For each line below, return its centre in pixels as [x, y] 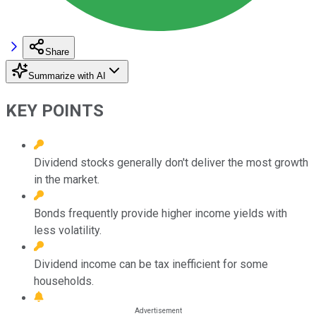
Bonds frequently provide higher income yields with [160, 213]
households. [64, 281]
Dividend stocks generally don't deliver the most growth [171, 162]
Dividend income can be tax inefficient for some [151, 264]
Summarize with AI [67, 75]
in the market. [67, 179]
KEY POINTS [55, 110]
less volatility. [68, 230]
